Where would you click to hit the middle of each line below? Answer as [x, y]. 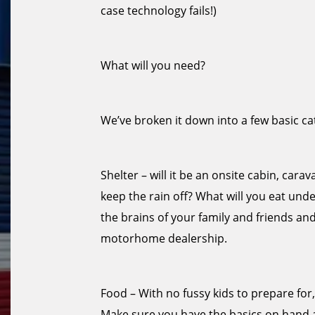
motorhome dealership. [164, 238]
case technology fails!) [159, 11]
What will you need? [153, 65]
